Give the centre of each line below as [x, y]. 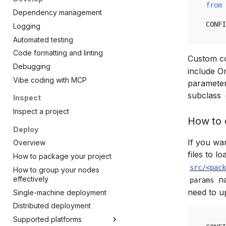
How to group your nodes [56, 169]
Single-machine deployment [60, 192]
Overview [29, 143]
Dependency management [58, 12]
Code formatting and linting [58, 53]
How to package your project [62, 156]
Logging [27, 26]
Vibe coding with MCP [50, 80]
